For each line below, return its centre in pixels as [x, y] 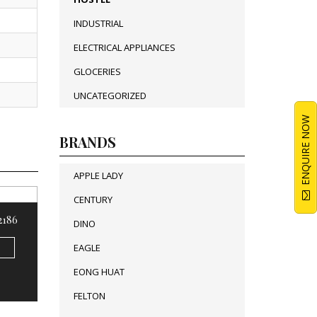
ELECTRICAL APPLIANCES [124, 47]
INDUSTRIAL [98, 23]
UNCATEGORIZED [110, 96]
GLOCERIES [97, 71]
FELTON [89, 296]
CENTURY [93, 200]
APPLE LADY [98, 175]
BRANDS [87, 142]
